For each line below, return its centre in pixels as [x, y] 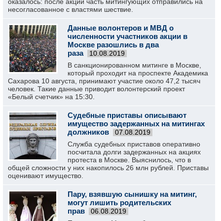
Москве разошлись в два [113, 45]
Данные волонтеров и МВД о [121, 28]
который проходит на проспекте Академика [138, 73]
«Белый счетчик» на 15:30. [51, 97]
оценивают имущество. [46, 176]
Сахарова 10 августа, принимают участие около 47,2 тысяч [104, 81]
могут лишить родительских [119, 203]
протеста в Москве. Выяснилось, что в [129, 160]
